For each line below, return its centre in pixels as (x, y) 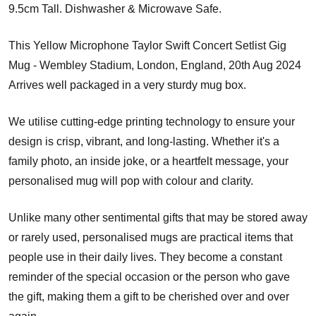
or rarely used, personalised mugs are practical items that (151, 237)
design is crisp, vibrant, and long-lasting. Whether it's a (144, 141)
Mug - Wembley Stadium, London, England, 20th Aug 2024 (155, 65)
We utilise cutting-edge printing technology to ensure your (152, 121)
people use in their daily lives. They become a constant (145, 257)
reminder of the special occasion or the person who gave (149, 276)
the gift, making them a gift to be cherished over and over (149, 296)
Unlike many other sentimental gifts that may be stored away (158, 217)
